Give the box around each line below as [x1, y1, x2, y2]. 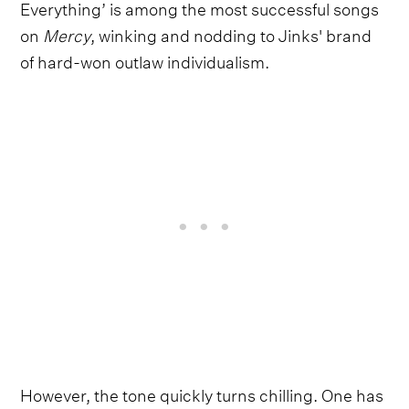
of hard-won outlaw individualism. [20, 46, 270, 73]
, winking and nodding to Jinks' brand [90, 19, 372, 47]
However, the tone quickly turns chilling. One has [20, 379, 384, 406]
